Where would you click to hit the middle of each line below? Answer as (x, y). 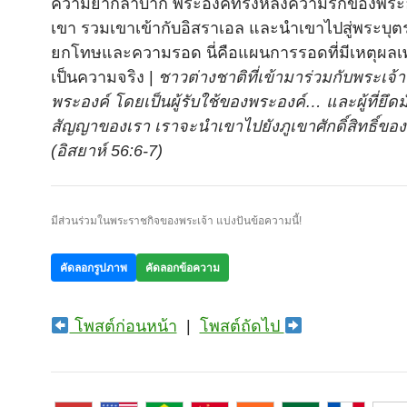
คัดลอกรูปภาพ (94, 268)
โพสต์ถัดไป (242, 326)
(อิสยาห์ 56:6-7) (107, 151)
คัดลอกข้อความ (183, 268)
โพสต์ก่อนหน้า (123, 326)
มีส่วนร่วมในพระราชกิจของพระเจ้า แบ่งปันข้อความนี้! (176, 221)
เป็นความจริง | (104, 77)
